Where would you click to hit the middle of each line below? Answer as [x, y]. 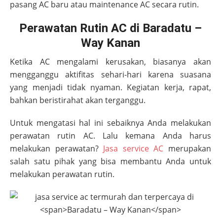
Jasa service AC [133, 149]
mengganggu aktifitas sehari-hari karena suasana [110, 75]
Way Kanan [110, 43]
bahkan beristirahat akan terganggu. [78, 100]
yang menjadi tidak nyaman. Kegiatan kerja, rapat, [110, 88]
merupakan [187, 149]
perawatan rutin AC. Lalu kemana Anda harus [110, 136]
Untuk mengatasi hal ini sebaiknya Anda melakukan [110, 123]
